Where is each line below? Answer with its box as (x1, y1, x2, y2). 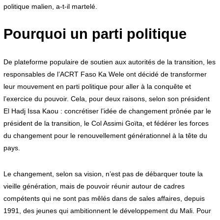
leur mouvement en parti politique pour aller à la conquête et (3, 82, 191, 91)
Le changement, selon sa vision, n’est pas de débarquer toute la (3, 170, 203, 178)
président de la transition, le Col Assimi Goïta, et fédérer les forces (3, 119, 209, 128)
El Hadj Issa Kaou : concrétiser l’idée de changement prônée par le (3, 107, 211, 115)
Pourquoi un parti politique (3, 26, 187, 42)
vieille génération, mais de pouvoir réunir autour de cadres (3, 182, 185, 191)
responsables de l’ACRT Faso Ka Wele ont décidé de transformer (3, 70, 207, 79)
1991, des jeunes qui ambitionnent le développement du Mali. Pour (3, 207, 211, 215)
